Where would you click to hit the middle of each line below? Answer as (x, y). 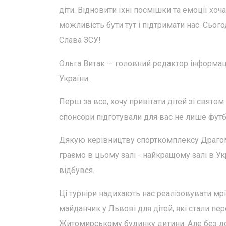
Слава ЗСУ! (80, 40)
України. (74, 78)
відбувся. (77, 170)
